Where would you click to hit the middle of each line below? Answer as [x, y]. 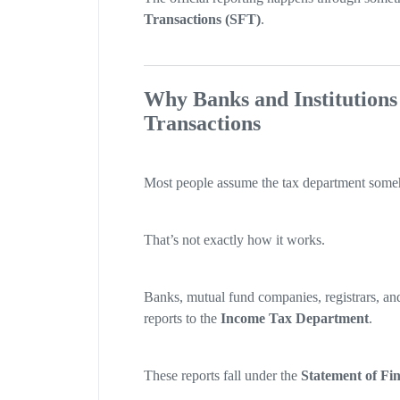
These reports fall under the [222, 376]
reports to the [182, 319]
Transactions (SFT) [202, 20]
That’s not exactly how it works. [234, 240]
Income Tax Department [294, 319]
